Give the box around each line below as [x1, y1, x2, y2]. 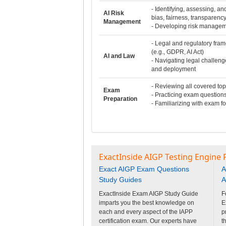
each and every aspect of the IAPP [98, 208, 193, 215]
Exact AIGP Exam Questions [98, 164, 189, 173]
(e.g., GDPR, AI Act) [151, 48, 204, 55]
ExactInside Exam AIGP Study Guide [98, 190, 198, 197]
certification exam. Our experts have [98, 217, 197, 224]
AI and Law [103, 52, 135, 60]
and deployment [151, 65, 196, 73]
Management [103, 18, 141, 25]
